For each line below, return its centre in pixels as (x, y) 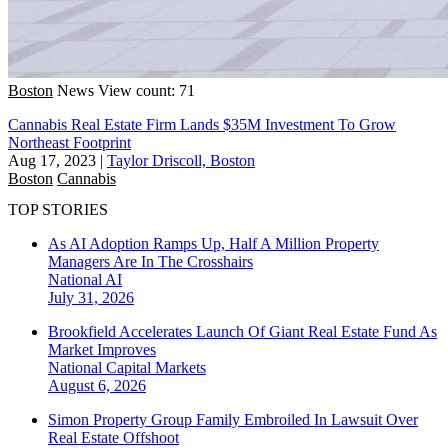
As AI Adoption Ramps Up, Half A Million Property (213, 244)
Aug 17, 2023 (52, 160)
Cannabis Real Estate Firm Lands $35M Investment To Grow (202, 124)
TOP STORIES (58, 210)
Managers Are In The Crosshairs (150, 262)
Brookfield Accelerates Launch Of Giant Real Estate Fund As (242, 332)
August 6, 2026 (97, 386)
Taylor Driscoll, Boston (181, 160)
